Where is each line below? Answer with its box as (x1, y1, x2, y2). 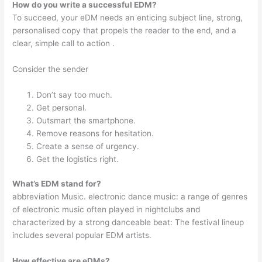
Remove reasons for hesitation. (36, 128, 154, 138)
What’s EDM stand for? (12, 179, 102, 189)
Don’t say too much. (36, 89, 113, 99)
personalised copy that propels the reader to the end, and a (12, 26, 237, 36)
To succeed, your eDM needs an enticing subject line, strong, (12, 13, 243, 23)
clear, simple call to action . (12, 39, 115, 49)
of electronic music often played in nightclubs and (12, 205, 201, 215)
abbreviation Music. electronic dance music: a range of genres (12, 192, 248, 202)
